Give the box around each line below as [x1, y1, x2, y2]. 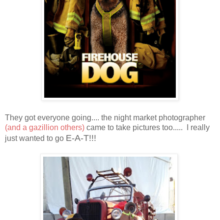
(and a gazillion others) [5, 123, 84, 132]
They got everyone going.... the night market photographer [5, 113, 205, 122]
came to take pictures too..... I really [84, 123, 210, 132]
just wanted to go [5, 134, 66, 142]
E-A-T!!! [66, 133, 96, 143]
